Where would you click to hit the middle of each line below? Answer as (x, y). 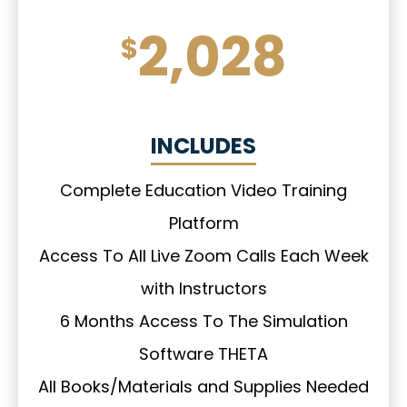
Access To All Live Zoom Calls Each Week (203, 256)
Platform (203, 223)
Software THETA (203, 354)
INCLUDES (203, 146)
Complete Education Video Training (203, 191)
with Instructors (203, 289)
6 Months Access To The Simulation (203, 322)
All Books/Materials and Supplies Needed (203, 387)
